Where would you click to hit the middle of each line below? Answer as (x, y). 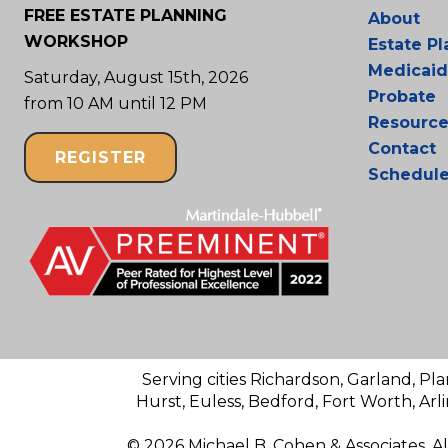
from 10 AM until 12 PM (115, 104)
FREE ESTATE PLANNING (125, 16)
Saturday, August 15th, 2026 (136, 78)
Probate (402, 97)
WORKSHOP (76, 42)
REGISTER (100, 158)
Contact (402, 149)
